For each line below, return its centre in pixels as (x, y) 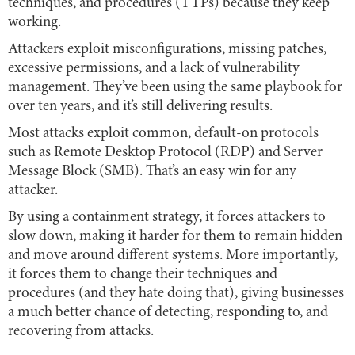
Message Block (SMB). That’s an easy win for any (152, 171)
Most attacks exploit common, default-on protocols (163, 133)
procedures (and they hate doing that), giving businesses (176, 293)
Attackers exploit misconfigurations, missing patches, (167, 49)
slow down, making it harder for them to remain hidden (175, 236)
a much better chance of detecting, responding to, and (168, 312)
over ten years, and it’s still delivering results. (140, 106)
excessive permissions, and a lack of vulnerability (154, 68)
